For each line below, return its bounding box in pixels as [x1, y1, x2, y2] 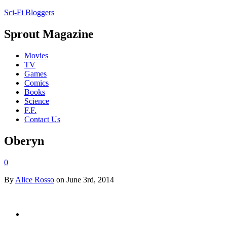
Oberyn [4, 134, 44, 147]
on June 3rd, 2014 [54, 175, 114, 184]
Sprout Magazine [4, 27, 94, 41]
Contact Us [24, 115, 60, 124]
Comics [24, 78, 49, 87]
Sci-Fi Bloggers [4, 8, 54, 17]
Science [24, 96, 49, 105]
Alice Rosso [15, 175, 54, 184]
